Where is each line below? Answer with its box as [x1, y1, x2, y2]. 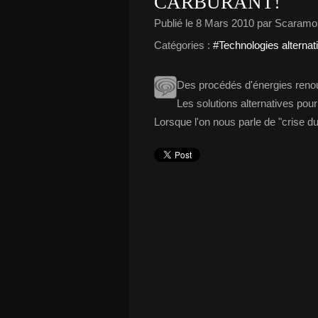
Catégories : [154, 39, 210, 51]
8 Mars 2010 [196, 17, 254, 29]
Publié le [154, 17, 196, 29]
